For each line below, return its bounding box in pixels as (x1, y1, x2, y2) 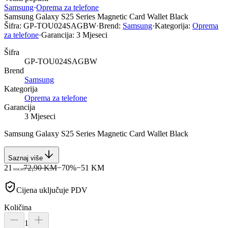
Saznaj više (8, 154, 43, 162)
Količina (4, 203, 32, 212)
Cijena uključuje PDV (16, 185, 88, 194)
